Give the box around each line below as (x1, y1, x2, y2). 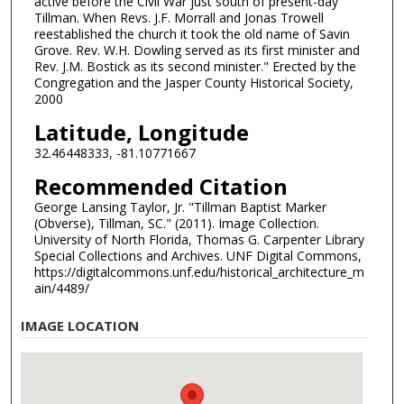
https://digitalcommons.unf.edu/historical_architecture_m (33, 262, 364, 280)
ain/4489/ (33, 279, 89, 297)
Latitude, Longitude (33, 117, 249, 148)
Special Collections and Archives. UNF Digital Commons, (33, 246, 362, 264)
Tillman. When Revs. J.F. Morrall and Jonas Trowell (33, 9, 324, 27)
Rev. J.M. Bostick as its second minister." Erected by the (33, 58, 356, 76)
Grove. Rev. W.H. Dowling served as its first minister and (33, 41, 360, 60)
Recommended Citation (33, 170, 288, 201)
